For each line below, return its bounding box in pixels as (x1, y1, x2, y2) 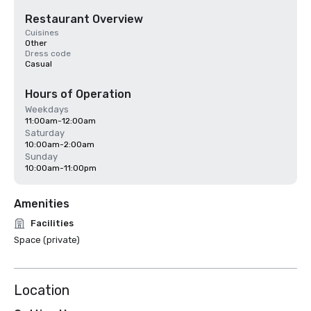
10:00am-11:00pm (25, 163, 96, 173)
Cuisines (25, 28, 59, 37)
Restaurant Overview (25, 12, 143, 26)
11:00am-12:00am (25, 116, 96, 126)
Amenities (14, 197, 69, 210)
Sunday (25, 151, 58, 162)
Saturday (25, 128, 65, 138)
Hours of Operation (25, 87, 131, 101)
